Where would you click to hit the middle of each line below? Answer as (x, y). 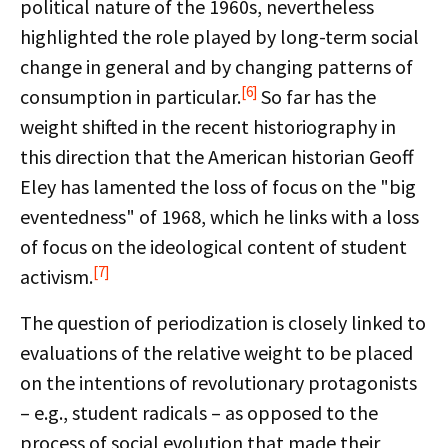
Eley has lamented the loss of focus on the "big (218, 186)
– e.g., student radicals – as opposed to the (199, 412)
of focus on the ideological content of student (213, 246)
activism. (56, 276)
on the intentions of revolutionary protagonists (218, 382)
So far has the (316, 96)
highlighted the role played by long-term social (219, 36)
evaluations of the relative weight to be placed (216, 352)
